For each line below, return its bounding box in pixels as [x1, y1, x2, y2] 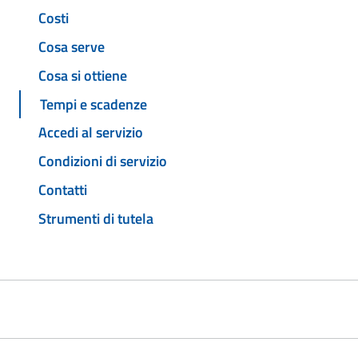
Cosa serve [38, 36, 105, 58]
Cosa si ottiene [38, 64, 127, 86]
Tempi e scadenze [40, 93, 147, 115]
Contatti [38, 178, 87, 201]
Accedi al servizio [38, 121, 143, 144]
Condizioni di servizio [38, 150, 167, 173]
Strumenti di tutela [38, 207, 153, 229]
